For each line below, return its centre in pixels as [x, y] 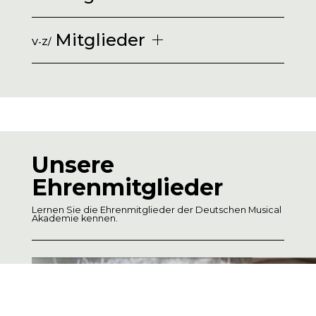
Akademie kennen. [74, 218]
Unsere [73, 164]
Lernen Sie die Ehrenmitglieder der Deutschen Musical [156, 209]
